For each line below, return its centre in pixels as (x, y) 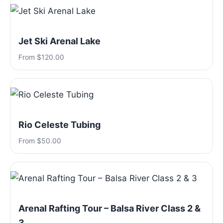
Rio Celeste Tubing (59, 125)
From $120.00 (41, 57)
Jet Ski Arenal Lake (59, 41)
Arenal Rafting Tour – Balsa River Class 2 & (110, 208)
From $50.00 (40, 141)
